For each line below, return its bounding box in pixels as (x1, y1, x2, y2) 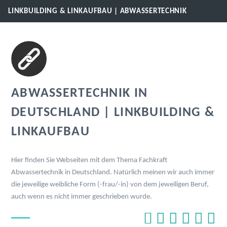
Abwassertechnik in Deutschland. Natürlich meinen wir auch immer (11, 169, 214, 177)
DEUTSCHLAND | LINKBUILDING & (11, 106, 214, 119)
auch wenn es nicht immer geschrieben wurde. (11, 193, 152, 201)
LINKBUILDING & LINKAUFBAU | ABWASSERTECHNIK (8, 8, 187, 16)
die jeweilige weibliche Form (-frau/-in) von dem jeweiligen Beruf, (11, 181, 209, 189)
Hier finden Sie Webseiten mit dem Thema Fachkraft (11, 157, 167, 165)
